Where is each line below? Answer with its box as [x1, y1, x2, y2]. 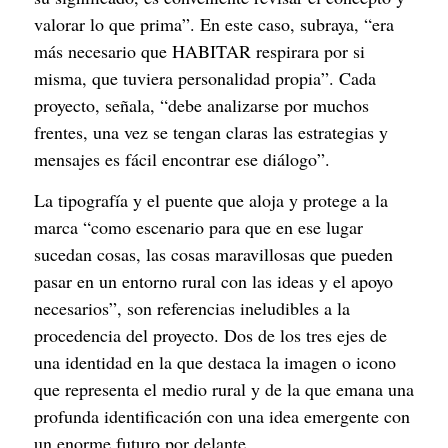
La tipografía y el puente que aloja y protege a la [34, 187, 388, 212]
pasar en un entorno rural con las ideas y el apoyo [34, 268, 393, 293]
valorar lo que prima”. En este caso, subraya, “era [34, 11, 394, 36]
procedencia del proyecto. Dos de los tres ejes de [34, 322, 387, 347]
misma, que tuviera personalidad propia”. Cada [34, 65, 376, 90]
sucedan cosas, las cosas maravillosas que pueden [34, 241, 393, 266]
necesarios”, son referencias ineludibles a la [34, 295, 350, 320]
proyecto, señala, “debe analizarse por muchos [34, 92, 369, 117]
